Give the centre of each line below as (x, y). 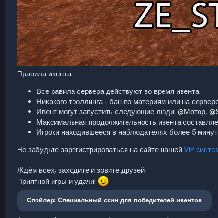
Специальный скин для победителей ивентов (130, 200)
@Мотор (191, 112)
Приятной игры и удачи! (57, 181)
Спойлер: (42, 200)
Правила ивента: (45, 74)
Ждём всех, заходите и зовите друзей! (82, 170)
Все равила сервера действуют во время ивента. (118, 91)
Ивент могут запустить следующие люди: (107, 112)
